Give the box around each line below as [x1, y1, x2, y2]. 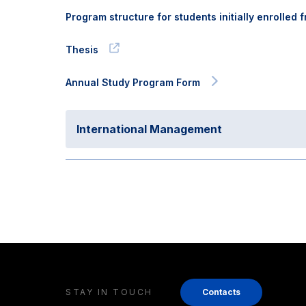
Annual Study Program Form [66, 76, 200, 88]
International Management [76, 122, 222, 136]
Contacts [201, 287, 240, 297]
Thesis [66, 44, 98, 55]
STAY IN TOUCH [66, 287, 153, 297]
